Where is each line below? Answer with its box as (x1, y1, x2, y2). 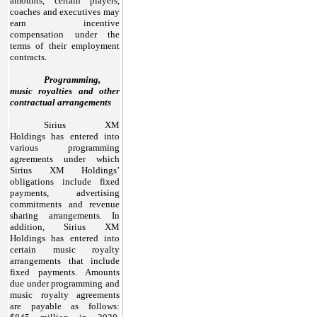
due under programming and (10, 277, 120, 289)
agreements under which (10, 153, 120, 164)
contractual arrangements (10, 96, 111, 108)
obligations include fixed (10, 175, 120, 187)
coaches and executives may (10, 6, 120, 17)
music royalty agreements (10, 289, 120, 300)
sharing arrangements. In (10, 209, 120, 221)
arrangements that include (10, 255, 120, 266)
